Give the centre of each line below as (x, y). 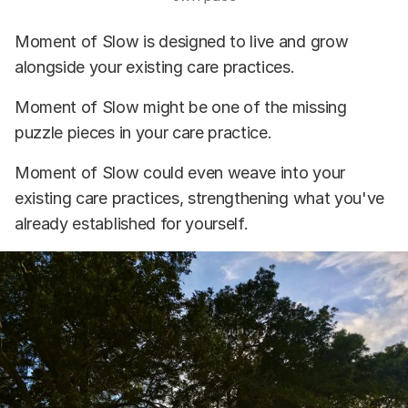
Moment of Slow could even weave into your (180, 173)
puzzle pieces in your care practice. (143, 133)
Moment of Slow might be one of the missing (181, 107)
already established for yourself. (132, 224)
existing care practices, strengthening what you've (199, 199)
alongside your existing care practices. (155, 67)
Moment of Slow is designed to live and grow (182, 42)
